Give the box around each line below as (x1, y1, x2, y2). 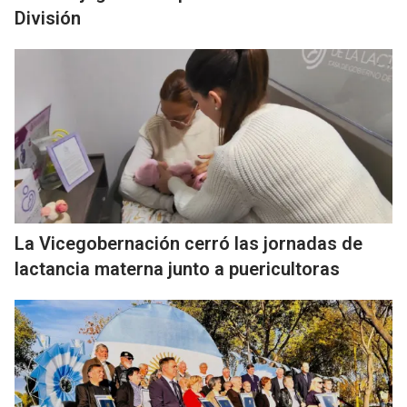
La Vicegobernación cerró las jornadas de (15, 233, 362, 255)
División (15, 7, 81, 30)
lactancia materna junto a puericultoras (15, 258, 340, 281)
